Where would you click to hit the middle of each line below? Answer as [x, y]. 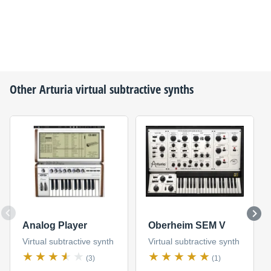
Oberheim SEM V [187, 225]
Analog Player [54, 225]
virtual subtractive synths [133, 90]
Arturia [56, 90]
